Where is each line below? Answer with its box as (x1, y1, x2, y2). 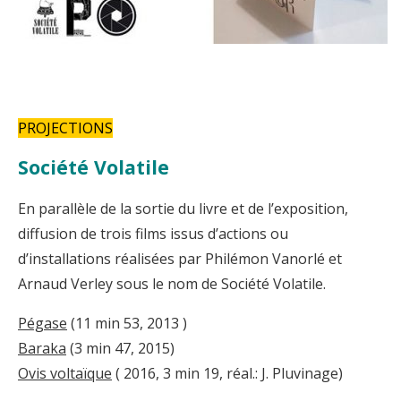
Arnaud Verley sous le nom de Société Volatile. (18, 273, 326, 294)
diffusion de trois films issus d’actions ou (18, 223, 288, 243)
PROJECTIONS (18, 117, 113, 138)
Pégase (18, 312, 67, 333)
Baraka (18, 337, 66, 358)
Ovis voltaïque (18, 363, 112, 383)
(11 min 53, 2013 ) (67, 312, 187, 333)
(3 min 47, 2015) (66, 337, 175, 358)
